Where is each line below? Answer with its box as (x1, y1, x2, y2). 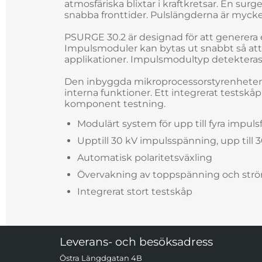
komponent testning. (64, 98, 166, 109)
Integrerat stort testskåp (77, 186, 192, 197)
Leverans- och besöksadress (60, 235, 213, 249)
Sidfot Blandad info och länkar (5, 234, 161, 246)
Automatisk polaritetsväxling (77, 152, 212, 163)
